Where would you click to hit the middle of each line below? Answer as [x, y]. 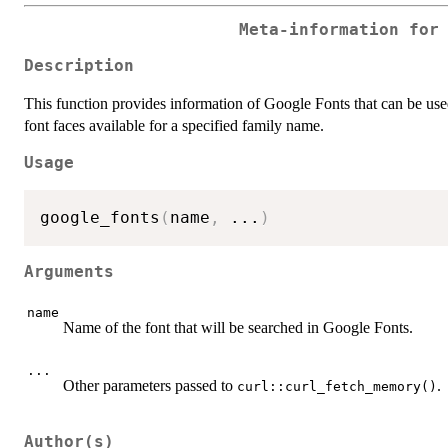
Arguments [69, 271]
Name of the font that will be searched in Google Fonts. [238, 328]
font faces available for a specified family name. [174, 126]
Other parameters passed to [150, 386]
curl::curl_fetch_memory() [337, 387]
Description [79, 66]
